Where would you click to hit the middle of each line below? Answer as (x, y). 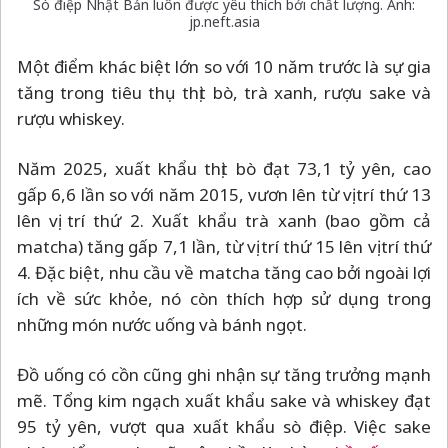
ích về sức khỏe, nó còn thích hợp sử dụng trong (224, 298)
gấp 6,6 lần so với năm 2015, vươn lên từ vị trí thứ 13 (224, 194)
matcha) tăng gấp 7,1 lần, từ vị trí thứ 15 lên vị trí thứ (224, 246)
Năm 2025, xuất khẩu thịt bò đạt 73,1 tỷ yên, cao (224, 168)
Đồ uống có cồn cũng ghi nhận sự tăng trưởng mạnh (224, 374)
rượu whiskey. (71, 118)
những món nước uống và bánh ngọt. (162, 324)
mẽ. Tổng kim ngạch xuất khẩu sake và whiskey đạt (224, 400)
